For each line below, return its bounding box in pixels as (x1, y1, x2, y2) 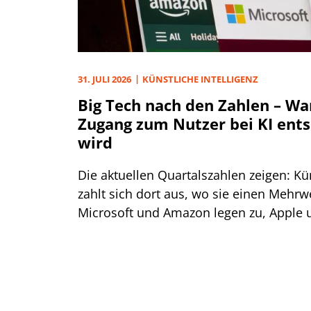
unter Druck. (78, 223, 150, 240)
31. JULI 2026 (78, 73, 131, 86)
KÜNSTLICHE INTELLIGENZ (142, 73, 258, 86)
